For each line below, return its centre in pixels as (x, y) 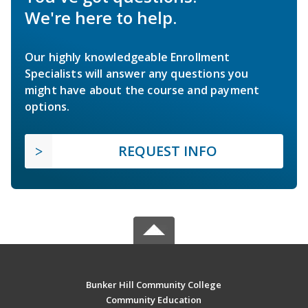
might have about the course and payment (142, 90)
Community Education (154, 299)
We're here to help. (101, 17)
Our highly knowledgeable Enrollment (128, 57)
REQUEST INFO (168, 151)
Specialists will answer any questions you (137, 73)
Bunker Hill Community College (154, 284)
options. (47, 106)
